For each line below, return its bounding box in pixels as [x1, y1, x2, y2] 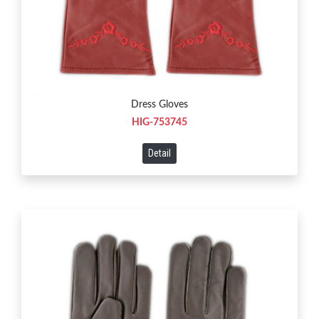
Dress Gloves [131, 99, 188, 110]
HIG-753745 [132, 117, 187, 127]
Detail [148, 147, 171, 159]
